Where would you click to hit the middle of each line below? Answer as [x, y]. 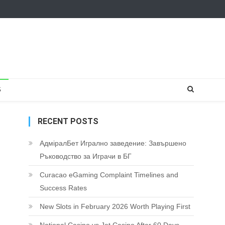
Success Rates [63, 188]
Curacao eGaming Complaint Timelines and [109, 175]
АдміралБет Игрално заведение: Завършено [113, 143]
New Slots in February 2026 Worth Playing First [115, 206]
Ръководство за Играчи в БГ [85, 156]
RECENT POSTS [68, 121]
